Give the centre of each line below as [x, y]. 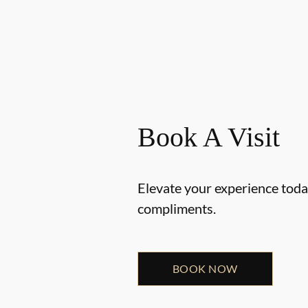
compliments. [177, 208]
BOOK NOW [205, 268]
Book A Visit [209, 137]
